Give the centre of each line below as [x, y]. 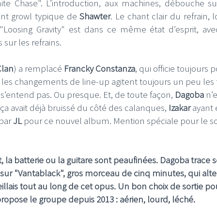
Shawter [95, 16]
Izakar [179, 108]
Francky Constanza [100, 69]
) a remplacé [39, 69]
